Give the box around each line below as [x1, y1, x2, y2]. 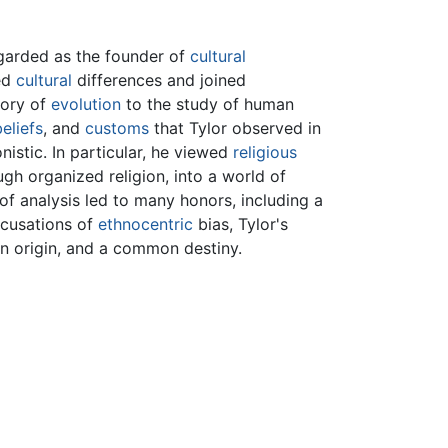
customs [85, 118, 149, 139]
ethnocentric [98, 214, 193, 235]
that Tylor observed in [149, 118, 321, 139]
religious [233, 142, 297, 163]
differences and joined [72, 70, 246, 91]
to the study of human [121, 94, 294, 115]
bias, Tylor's [193, 214, 288, 235]
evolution [51, 94, 121, 115]
